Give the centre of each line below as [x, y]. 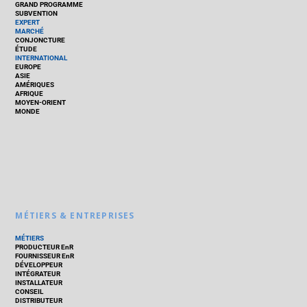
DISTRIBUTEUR [39, 301]
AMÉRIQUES [35, 85]
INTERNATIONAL [41, 58]
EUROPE [28, 67]
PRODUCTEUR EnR [45, 247]
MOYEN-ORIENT [41, 103]
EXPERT [28, 23]
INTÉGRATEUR [38, 274]
